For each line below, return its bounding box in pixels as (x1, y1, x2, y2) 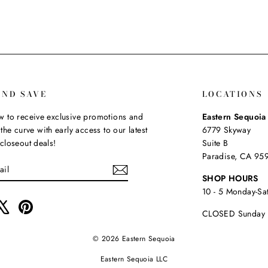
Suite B (202, 136, 229, 149)
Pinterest (32, 199, 65, 211)
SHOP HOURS (202, 172, 258, 184)
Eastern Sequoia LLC (100, 254, 168, 265)
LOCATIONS (202, 87, 263, 100)
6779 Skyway (202, 123, 251, 136)
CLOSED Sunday (202, 207, 266, 220)
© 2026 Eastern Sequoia (93, 233, 175, 245)
